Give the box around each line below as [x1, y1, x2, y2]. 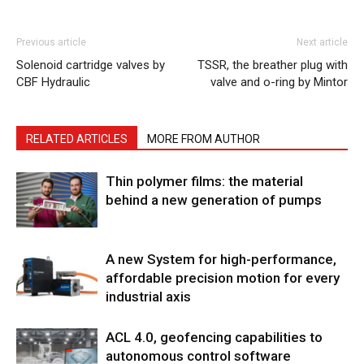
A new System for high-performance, [106, 250, 336, 267]
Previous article [16, 36, 86, 48]
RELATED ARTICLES [26, 132, 128, 145]
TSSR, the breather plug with [197, 57, 348, 72]
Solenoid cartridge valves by [16, 57, 165, 72]
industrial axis [106, 288, 191, 305]
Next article [297, 36, 348, 48]
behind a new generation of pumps [106, 191, 322, 208]
